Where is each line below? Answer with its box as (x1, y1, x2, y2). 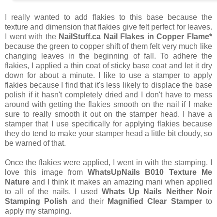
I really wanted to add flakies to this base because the (5, 13, 212, 21)
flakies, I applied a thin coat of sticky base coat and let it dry (5, 61, 212, 70)
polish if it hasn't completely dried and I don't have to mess (5, 90, 212, 99)
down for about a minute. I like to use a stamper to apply (5, 71, 212, 79)
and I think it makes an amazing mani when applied (30, 177, 212, 186)
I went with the (5, 32, 59, 41)
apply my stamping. (5, 206, 73, 215)
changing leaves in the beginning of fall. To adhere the (5, 51, 212, 60)
